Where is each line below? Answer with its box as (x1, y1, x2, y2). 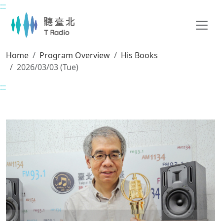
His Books (121, 50, 158, 61)
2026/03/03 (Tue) (17, 62, 78, 73)
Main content (5, 5, 55, 16)
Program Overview (39, 50, 110, 61)
